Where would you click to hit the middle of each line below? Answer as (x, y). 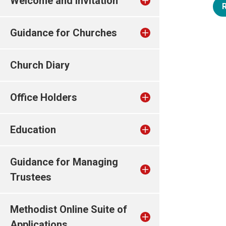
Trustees (31, 177)
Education (33, 130)
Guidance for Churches (64, 33)
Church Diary (40, 65)
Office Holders (44, 97)
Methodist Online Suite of (69, 209)
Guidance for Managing (64, 162)
